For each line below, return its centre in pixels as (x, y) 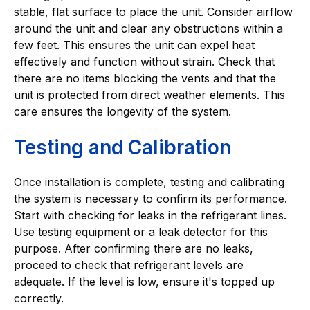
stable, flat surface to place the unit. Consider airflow (153, 12)
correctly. (39, 299)
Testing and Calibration (122, 148)
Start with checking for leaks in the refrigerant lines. (150, 216)
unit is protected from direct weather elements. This (149, 95)
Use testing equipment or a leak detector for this (141, 232)
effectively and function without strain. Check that (144, 62)
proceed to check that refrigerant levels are (129, 265)
